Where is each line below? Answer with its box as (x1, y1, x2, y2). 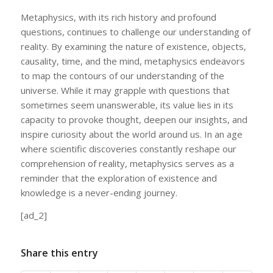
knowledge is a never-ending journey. (20, 186, 177, 199)
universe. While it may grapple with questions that (20, 83, 230, 96)
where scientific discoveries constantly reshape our (20, 142, 236, 155)
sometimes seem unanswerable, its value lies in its (20, 98, 233, 111)
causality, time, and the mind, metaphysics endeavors (20, 54, 245, 67)
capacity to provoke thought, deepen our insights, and (20, 113, 247, 126)
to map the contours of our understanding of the (20, 69, 224, 82)
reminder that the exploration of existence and (20, 171, 217, 184)
